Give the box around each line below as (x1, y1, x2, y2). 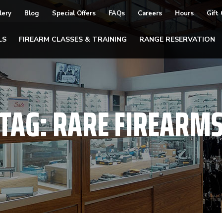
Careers (138, 9, 162, 18)
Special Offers (52, 9, 96, 18)
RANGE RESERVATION (139, 34, 215, 44)
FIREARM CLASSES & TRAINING (19, 34, 127, 44)
